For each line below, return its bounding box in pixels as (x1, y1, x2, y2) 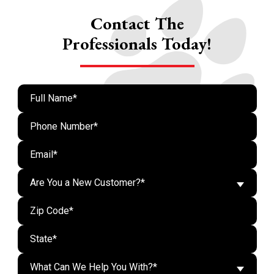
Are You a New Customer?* (29, 177, 145, 188)
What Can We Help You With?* (29, 261, 157, 273)
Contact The (90, 12, 184, 34)
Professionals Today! (62, 32, 212, 54)
